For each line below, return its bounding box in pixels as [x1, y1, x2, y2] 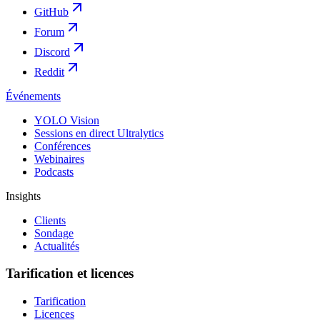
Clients [34, 214, 66, 226]
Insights [6, 189, 41, 202]
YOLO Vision [34, 114, 99, 126]
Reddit [34, 65, 64, 78]
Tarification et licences [6, 266, 134, 281]
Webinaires [34, 152, 84, 165]
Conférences [34, 139, 91, 152]
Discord [34, 45, 70, 58]
